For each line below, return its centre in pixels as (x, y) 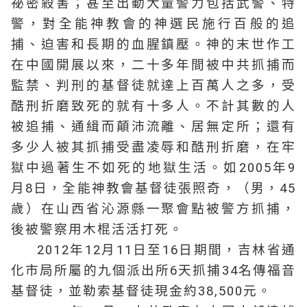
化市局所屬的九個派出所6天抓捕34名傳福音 (153, 271)
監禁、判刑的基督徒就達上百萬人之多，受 (153, 86)
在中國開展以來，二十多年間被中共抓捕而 (153, 65)
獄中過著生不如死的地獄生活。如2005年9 (153, 168)
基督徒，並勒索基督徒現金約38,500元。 (142, 291)
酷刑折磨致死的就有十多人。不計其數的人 (153, 106)
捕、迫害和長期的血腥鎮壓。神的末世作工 (153, 45)
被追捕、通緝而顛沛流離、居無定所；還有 (153, 127)
